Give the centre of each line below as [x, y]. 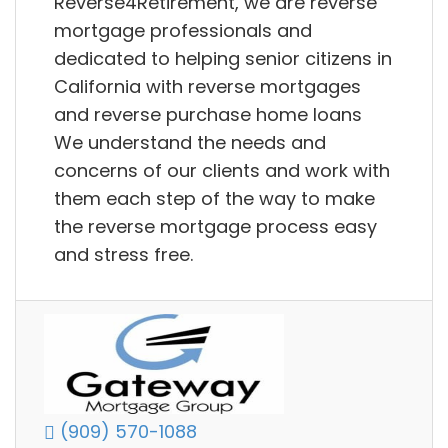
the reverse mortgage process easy [215, 226]
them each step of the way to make [214, 198]
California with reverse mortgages [207, 86]
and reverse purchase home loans [208, 114]
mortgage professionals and [183, 30]
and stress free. [123, 254]
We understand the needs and [190, 142]
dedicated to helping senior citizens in [223, 58]
